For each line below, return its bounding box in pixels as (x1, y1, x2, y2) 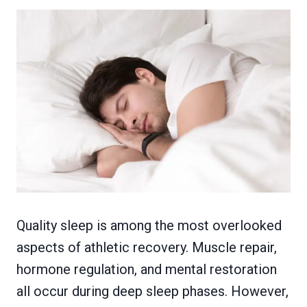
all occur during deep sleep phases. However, (16, 282, 288, 299)
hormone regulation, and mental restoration (16, 260, 277, 278)
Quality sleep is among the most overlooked (16, 217, 282, 234)
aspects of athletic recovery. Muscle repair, (16, 238, 277, 256)
